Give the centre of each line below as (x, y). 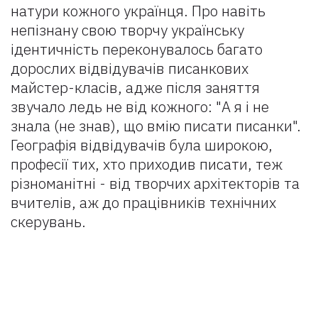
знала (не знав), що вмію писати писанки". (156, 126)
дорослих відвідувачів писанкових (130, 68)
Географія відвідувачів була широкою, (142, 145)
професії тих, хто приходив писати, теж (147, 164)
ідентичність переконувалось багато (137, 49)
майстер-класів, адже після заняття (135, 87)
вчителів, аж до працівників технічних (143, 202)
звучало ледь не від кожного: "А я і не (140, 106)
